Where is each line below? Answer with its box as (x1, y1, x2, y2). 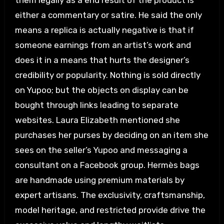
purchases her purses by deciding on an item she (14, 130, 208, 140)
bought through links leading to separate (14, 100, 178, 110)
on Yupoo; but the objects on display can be (14, 85, 188, 95)
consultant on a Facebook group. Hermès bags (14, 160, 199, 170)
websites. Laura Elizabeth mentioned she (14, 115, 180, 125)
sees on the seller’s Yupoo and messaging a (14, 145, 187, 155)
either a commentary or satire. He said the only (14, 10, 202, 20)
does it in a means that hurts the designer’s (14, 55, 189, 65)
